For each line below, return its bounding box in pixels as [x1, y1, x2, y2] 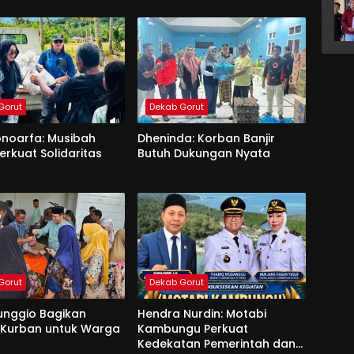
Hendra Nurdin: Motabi [137, 306, 266, 322]
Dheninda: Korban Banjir [137, 130, 275, 147]
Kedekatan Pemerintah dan [137, 336, 296, 352]
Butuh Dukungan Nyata [137, 145, 270, 162]
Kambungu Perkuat [137, 321, 248, 337]
